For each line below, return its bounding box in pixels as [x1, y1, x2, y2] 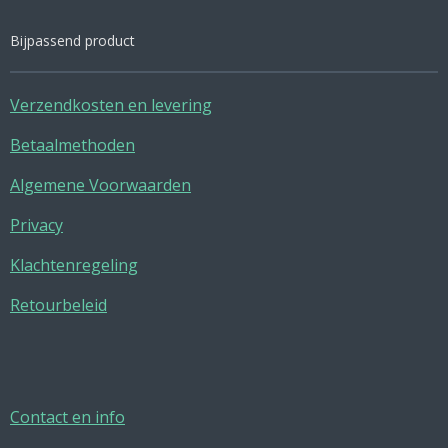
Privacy [10, 214, 63, 237]
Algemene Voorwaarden [10, 174, 191, 197]
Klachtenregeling [10, 254, 138, 277]
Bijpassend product [10, 31, 135, 50]
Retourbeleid [10, 294, 107, 317]
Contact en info [10, 406, 125, 429]
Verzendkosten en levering [10, 94, 212, 117]
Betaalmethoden [10, 134, 135, 157]
